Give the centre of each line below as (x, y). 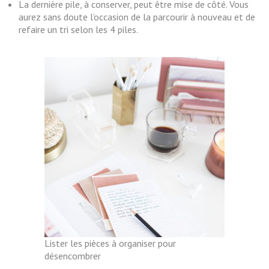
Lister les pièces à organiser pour (110, 243)
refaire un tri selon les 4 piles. (78, 29)
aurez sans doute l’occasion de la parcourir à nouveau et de (137, 17)
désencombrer (73, 256)
